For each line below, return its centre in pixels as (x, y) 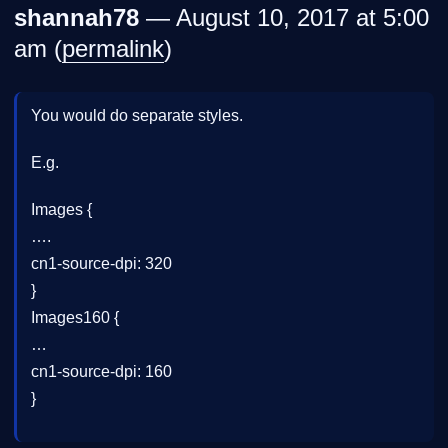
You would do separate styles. (137, 115)
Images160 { (75, 317)
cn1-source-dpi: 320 (101, 263)
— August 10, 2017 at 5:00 (284, 17)
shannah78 (76, 17)
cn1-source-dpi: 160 (101, 371)
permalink (113, 48)
